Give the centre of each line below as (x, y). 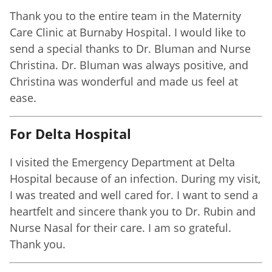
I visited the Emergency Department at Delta (122, 162)
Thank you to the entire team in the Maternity (125, 15)
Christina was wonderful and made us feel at (124, 81)
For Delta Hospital (70, 133)
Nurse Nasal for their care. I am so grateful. (121, 227)
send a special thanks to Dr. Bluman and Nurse (130, 48)
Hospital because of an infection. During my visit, (135, 178)
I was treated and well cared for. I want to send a (134, 195)
